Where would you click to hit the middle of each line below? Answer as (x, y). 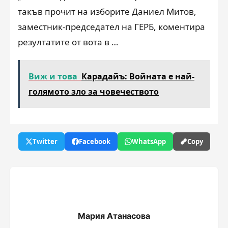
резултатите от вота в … (68, 42)
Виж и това (53, 76)
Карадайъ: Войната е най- (138, 76)
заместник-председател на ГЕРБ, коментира (111, 27)
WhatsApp (149, 141)
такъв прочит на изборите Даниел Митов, (107, 11)
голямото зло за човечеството (94, 92)
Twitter (45, 141)
